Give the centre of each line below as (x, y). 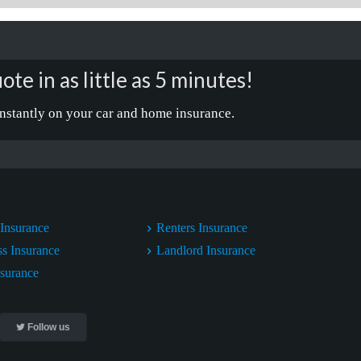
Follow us (48, 327)
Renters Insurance (202, 228)
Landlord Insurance (206, 250)
